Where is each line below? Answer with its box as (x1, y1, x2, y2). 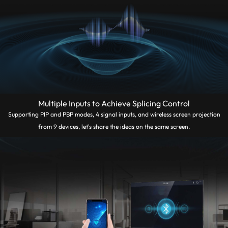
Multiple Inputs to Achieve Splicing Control (38, 98, 190, 108)
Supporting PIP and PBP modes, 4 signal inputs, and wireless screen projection (8, 110, 220, 118)
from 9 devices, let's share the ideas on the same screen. (38, 122, 190, 130)
